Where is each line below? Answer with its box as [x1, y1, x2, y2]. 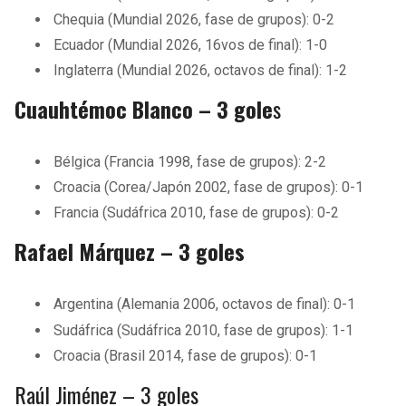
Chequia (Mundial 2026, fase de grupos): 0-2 [53, 10, 335, 28]
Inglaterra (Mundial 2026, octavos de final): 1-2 [53, 62, 348, 80]
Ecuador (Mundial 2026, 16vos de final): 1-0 [53, 35, 328, 53]
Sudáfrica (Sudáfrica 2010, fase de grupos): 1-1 [53, 321, 354, 339]
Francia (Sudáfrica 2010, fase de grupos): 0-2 [53, 204, 340, 222]
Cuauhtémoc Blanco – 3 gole [14, 92, 273, 126]
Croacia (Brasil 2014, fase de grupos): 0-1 [53, 346, 318, 364]
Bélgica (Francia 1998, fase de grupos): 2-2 [53, 153, 327, 171]
